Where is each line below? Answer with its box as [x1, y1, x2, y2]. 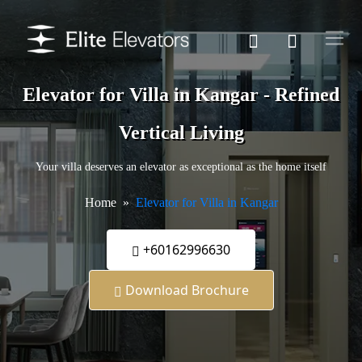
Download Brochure [121, 281, 249, 300]
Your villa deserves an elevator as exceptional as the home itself [36, 161, 326, 174]
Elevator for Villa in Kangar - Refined [23, 84, 339, 106]
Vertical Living [118, 122, 244, 144]
